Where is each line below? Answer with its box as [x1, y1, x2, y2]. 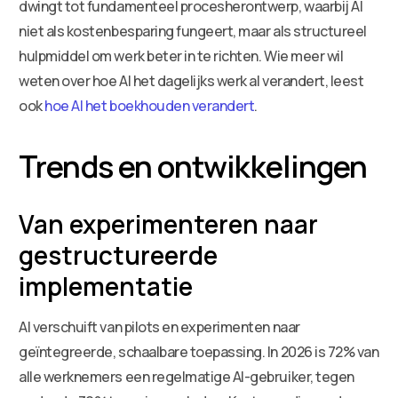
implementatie [19, 268, 194, 303]
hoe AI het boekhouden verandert [44, 95, 255, 115]
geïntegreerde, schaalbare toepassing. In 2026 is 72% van [19, 341, 379, 362]
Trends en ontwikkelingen [19, 145, 368, 187]
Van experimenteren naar [19, 206, 319, 241]
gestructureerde [19, 237, 219, 272]
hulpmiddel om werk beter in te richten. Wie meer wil [19, 45, 344, 66]
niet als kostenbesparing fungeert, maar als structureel [19, 20, 367, 41]
